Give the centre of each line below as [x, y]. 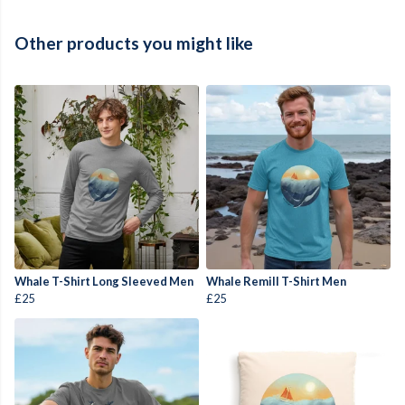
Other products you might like [134, 43]
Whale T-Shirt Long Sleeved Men [104, 282]
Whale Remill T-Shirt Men [276, 282]
